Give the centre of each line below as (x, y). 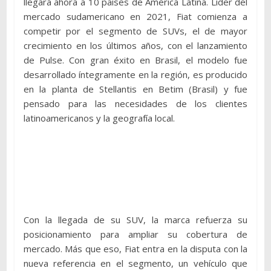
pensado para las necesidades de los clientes (135, 103)
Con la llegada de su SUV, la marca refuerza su (135, 219)
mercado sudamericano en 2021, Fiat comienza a (135, 16)
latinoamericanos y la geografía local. (99, 118)
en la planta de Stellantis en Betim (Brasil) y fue (135, 89)
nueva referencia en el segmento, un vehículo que (135, 263)
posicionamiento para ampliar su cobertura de (135, 234)
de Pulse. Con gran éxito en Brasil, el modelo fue (135, 60)
